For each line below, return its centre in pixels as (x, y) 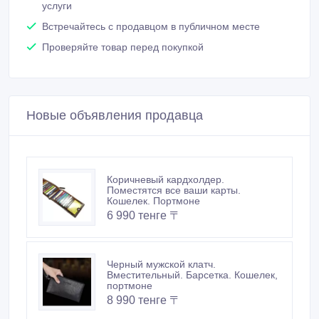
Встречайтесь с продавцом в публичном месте (151, 9)
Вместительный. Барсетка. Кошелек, (192, 257)
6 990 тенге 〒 (144, 198)
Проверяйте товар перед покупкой (123, 30)
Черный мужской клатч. (161, 247)
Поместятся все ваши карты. (174, 173)
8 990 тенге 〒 (144, 283)
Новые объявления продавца (115, 98)
